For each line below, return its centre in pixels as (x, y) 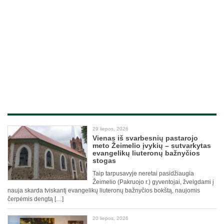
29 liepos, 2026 (110, 129)
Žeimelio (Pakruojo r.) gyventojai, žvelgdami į (153, 182)
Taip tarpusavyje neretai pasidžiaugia (143, 174)
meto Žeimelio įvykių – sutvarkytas (152, 146)
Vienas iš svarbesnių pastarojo (145, 138)
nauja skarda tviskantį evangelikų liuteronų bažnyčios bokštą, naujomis (104, 191)
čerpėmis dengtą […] (35, 199)
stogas (104, 161)
